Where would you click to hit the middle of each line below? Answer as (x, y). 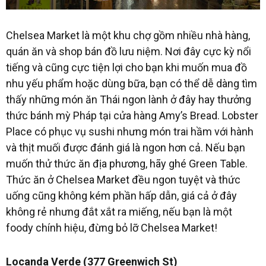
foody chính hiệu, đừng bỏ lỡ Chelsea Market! (112, 227)
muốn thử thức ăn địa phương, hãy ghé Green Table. (127, 163)
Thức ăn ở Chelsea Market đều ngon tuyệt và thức (123, 179)
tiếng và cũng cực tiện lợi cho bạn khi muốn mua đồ (126, 67)
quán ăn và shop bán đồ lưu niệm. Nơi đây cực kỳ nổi (129, 51)
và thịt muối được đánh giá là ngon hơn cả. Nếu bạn (126, 147)
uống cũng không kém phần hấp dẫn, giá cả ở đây (121, 195)
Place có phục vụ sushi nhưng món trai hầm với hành (130, 131)
